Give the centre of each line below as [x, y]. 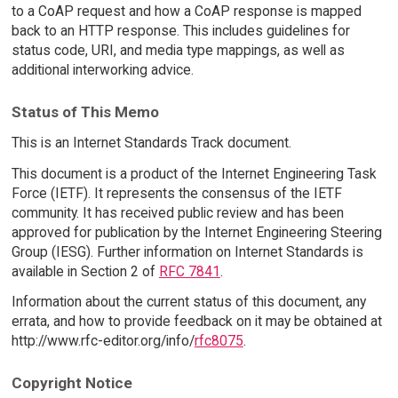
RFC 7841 [189, 271]
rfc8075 [219, 341]
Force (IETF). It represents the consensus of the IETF [176, 193]
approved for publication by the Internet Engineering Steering [196, 232]
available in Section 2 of [85, 271]
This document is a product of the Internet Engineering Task [194, 173]
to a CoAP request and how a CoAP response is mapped [186, 12]
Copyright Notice [72, 383]
